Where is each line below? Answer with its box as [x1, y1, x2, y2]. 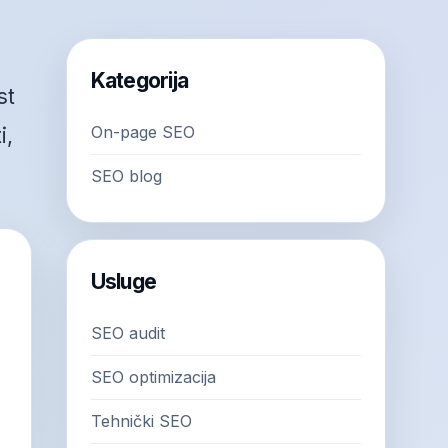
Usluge [91, 269, 156, 294]
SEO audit [91, 323, 165, 343]
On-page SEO [91, 122, 195, 142]
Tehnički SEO [91, 411, 192, 431]
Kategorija [91, 68, 189, 93]
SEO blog [91, 166, 162, 186]
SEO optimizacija [91, 367, 216, 387]
